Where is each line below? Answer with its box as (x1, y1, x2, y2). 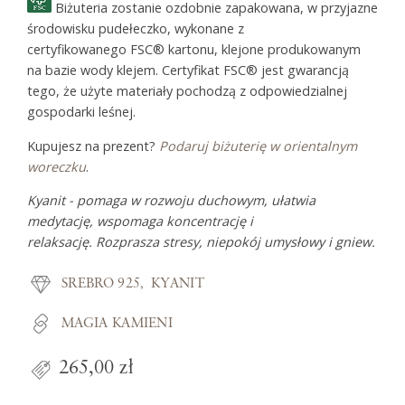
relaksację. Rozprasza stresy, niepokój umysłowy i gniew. (27, 232, 375, 250)
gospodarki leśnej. (27, 103, 136, 121)
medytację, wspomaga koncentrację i (27, 212, 253, 230)
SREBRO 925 (61, 276, 141, 291)
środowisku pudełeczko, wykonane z (27, 20, 244, 38)
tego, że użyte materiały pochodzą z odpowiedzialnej (27, 82, 347, 100)
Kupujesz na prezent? (27, 137, 159, 155)
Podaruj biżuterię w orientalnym (159, 137, 357, 155)
